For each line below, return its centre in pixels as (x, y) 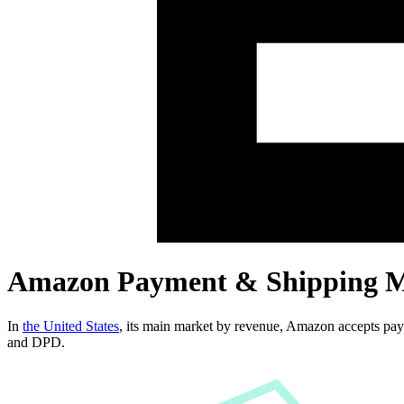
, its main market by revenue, (202, 326)
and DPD (34, 342)
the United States (71, 326)
